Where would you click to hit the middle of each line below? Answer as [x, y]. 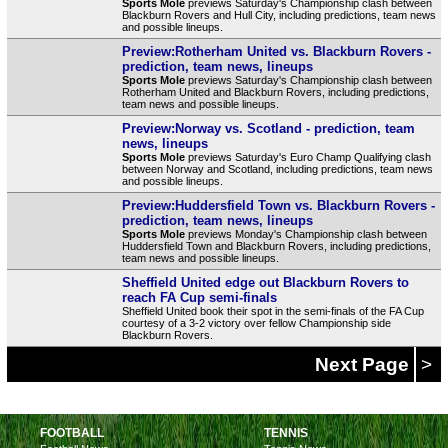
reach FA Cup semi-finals [199, 297]
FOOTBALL [72, 432]
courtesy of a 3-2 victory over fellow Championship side [256, 322]
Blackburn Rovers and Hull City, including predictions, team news [278, 14]
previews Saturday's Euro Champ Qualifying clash [307, 156]
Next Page [365, 364]
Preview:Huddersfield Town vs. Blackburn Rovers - [278, 205]
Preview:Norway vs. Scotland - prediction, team [268, 128]
